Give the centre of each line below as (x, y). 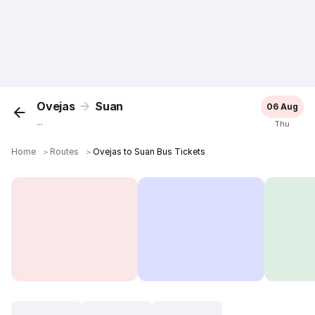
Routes (65, 152)
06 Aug (282, 107)
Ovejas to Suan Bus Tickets (149, 152)
